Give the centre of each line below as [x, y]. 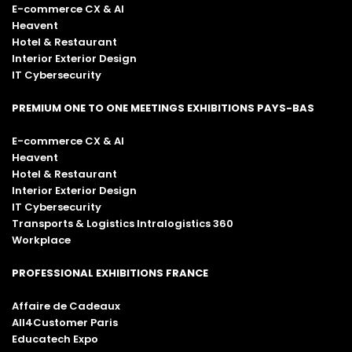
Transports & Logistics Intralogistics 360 [123, 224]
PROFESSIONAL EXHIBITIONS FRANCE [110, 273]
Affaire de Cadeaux [66, 306]
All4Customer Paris [65, 323]
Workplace [41, 240]
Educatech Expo [55, 339]
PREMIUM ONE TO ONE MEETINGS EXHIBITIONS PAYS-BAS [163, 108]
